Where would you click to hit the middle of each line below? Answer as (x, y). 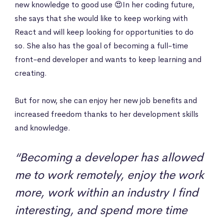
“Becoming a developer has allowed (109, 157)
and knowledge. (43, 128)
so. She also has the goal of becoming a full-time (101, 45)
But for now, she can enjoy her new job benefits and (106, 100)
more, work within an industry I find (107, 192)
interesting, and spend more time (101, 210)
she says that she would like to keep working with (101, 18)
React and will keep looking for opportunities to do (104, 32)
